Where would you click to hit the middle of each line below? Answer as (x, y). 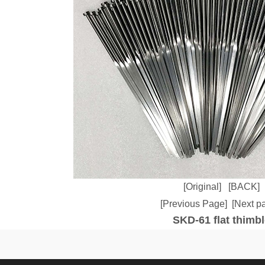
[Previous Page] (194, 204)
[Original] (202, 187)
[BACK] (244, 187)
